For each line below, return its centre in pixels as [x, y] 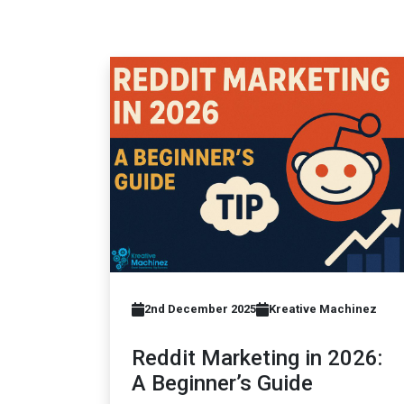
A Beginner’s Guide [222, 384]
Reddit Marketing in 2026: [257, 358]
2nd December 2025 [200, 309]
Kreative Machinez [323, 309]
